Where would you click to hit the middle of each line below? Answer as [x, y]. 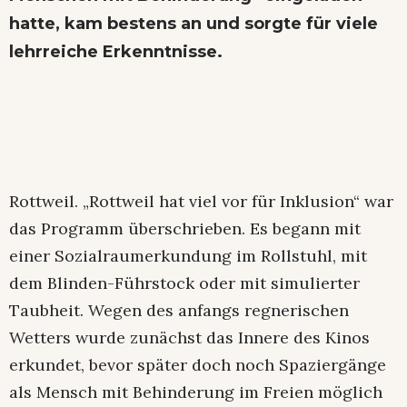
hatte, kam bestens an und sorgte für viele [194, 23]
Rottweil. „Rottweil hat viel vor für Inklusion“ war [201, 201]
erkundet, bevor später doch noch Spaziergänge [198, 364]
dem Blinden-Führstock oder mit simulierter [184, 283]
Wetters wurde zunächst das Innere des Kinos [189, 337]
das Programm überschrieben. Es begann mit [185, 228]
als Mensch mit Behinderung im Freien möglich [196, 392]
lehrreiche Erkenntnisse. [116, 51]
